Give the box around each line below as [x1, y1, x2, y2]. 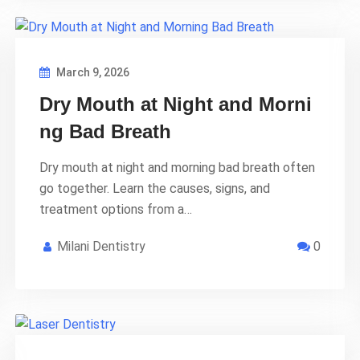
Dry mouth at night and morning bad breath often [39, 159, 315, 175]
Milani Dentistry [57, 238, 145, 254]
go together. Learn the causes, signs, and [39, 180, 270, 196]
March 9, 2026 [54, 65, 129, 79]
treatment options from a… [39, 201, 192, 217]
